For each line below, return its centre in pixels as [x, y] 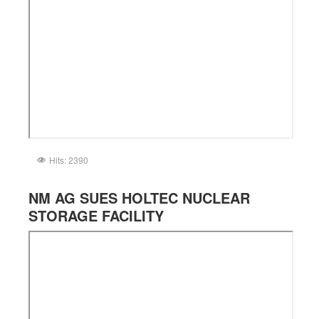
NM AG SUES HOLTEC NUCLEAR [139, 197]
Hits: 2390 [69, 159]
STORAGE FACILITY [96, 215]
